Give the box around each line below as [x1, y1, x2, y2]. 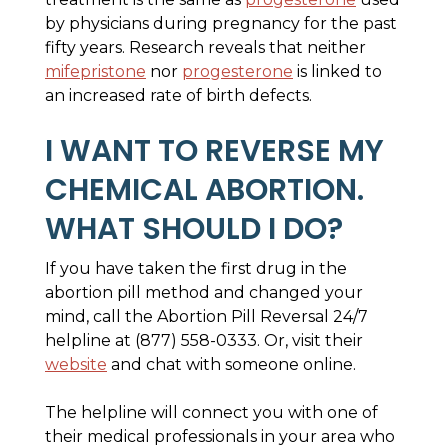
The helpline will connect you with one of [45, 403, 378, 422]
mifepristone [45, 62, 146, 81]
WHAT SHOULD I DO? [45, 208, 343, 250]
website [45, 355, 107, 374]
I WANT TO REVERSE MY [45, 130, 384, 172]
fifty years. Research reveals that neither [45, 38, 366, 57]
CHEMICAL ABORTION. [45, 169, 364, 211]
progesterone [182, 62, 293, 81]
